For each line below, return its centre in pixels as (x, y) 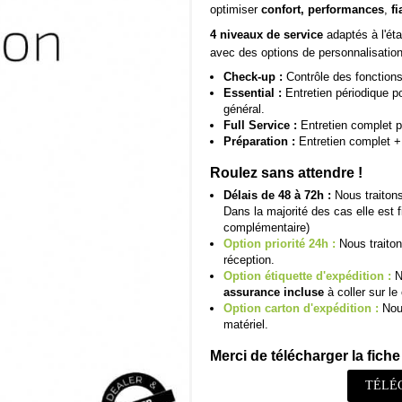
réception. (249, 259)
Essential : (253, 93)
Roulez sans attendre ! (286, 173)
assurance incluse (274, 292)
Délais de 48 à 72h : (277, 195)
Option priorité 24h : (280, 243)
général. (244, 109)
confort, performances (323, 9)
